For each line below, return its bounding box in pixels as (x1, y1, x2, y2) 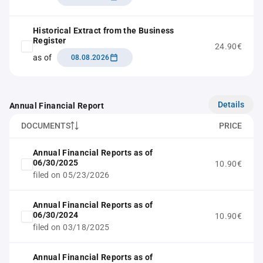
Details (218, 99, 244, 109)
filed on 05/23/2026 (33, 170, 110, 180)
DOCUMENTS (21, 121, 70, 130)
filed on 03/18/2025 (33, 222, 110, 232)
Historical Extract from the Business (33, 26, 174, 35)
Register (33, 36, 66, 45)
